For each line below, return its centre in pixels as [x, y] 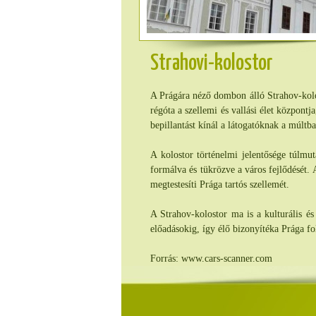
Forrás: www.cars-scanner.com [211, 259]
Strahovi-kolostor [212, 64]
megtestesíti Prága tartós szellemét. [220, 184]
